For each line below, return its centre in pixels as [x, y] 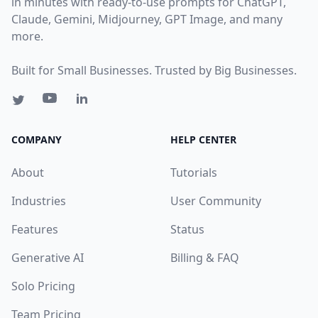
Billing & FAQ [205, 257]
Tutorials [194, 172]
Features [35, 229]
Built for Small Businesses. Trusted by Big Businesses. [154, 70]
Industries [39, 201]
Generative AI [48, 257]
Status [187, 229]
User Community [216, 201]
